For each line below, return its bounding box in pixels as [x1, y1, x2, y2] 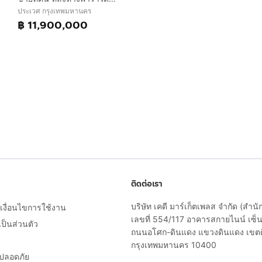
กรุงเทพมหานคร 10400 [131, 240, 216, 250]
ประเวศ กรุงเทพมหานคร [18, 6, 91, 15]
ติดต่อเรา [131, 178, 163, 190]
